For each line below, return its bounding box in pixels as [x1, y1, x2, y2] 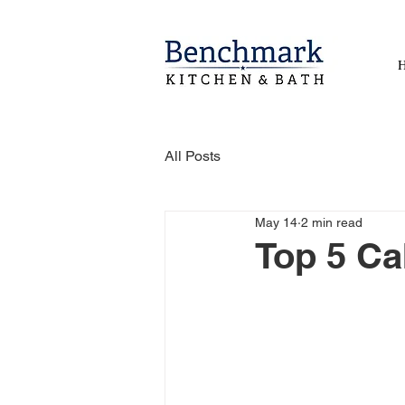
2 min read [301, 214, 363, 230]
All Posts [165, 147, 221, 165]
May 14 [255, 214, 297, 230]
